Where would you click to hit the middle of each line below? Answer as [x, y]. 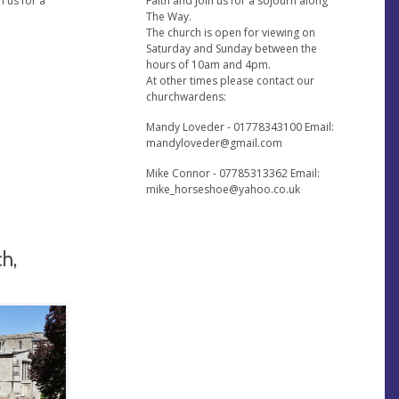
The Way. [169, 16]
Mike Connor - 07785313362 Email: [233, 173]
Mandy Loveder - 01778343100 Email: [240, 126]
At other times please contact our [231, 80]
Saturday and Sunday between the [232, 48]
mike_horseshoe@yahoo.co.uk [224, 189]
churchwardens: [187, 96]
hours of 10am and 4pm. [209, 64]
